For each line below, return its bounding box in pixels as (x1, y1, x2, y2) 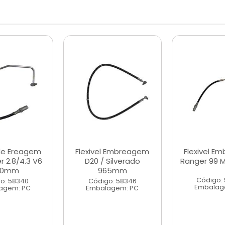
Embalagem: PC (86, 183, 139, 193)
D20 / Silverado (84, 156, 140, 166)
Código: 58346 (88, 176, 137, 186)
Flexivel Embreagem (75, 146, 150, 157)
